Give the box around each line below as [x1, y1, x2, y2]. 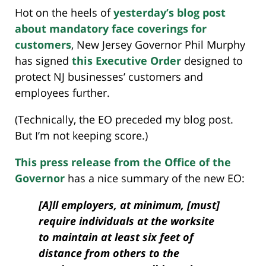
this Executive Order [72, 53, 181, 68]
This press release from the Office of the [15, 154, 231, 169]
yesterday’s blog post [113, 5, 226, 20]
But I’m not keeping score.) [15, 128, 148, 142]
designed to [181, 53, 243, 68]
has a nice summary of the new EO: [65, 170, 245, 185]
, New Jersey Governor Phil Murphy [71, 37, 245, 52]
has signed [15, 53, 72, 68]
